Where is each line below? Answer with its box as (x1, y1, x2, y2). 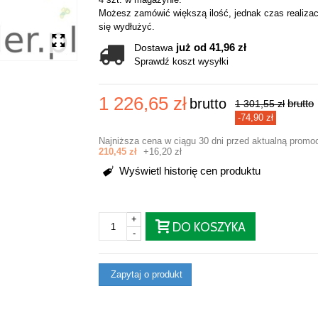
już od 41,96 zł (176, 40, 246, 53)
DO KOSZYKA (172, 219, 246, 235)
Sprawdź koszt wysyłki (134, 55, 229, 67)
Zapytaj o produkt (108, 268, 182, 280)
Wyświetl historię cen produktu (116, 165, 261, 177)
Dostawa (134, 42, 176, 53)
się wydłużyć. (99, 21, 155, 32)
